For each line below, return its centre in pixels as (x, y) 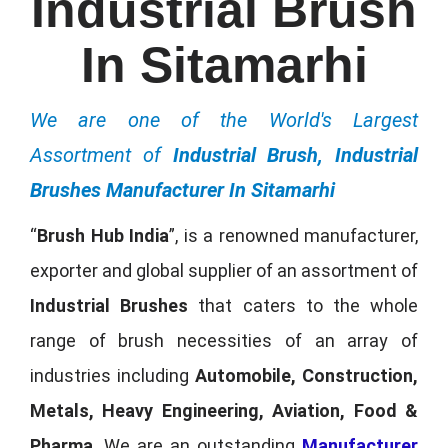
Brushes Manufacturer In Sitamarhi (182, 189)
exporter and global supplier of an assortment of (224, 270)
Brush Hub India (103, 235)
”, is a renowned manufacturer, (293, 235)
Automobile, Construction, (306, 375)
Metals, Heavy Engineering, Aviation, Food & (224, 410)
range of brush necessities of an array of (224, 340)
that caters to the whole (303, 305)
